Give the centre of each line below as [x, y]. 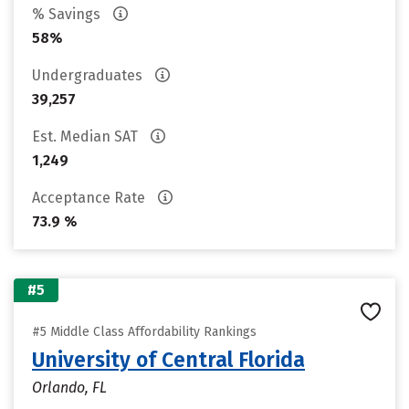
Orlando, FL [69, 388]
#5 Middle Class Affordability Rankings [144, 332]
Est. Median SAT [87, 136]
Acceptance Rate [90, 198]
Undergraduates [89, 75]
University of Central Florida [168, 360]
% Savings [68, 14]
